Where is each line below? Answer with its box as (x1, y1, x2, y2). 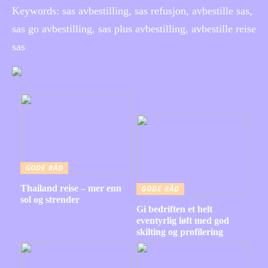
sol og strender (20, 194, 80, 205)
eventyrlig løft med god (136, 215, 229, 226)
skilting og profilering (136, 226, 223, 237)
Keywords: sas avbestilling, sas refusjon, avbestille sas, (12, 5, 252, 17)
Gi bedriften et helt (136, 203, 212, 214)
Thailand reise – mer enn (20, 182, 121, 193)
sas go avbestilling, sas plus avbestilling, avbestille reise (12, 23, 256, 35)
